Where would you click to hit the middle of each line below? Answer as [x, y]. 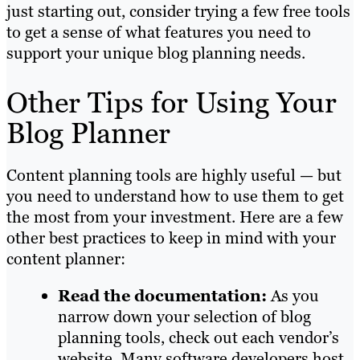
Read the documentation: [164, 296]
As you [295, 296]
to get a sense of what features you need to [159, 33]
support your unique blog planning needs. [156, 53]
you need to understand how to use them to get [175, 196]
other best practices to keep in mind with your [171, 238]
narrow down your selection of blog [184, 317]
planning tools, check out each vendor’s [198, 338]
